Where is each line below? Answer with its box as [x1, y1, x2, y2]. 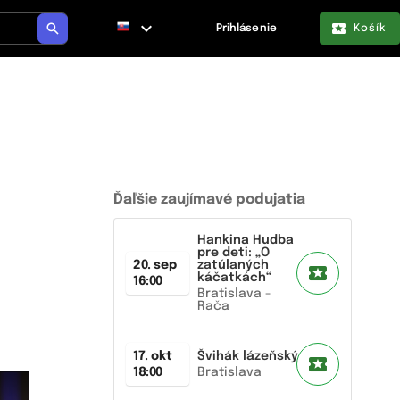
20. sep [132, 259, 177, 271]
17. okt [132, 350, 172, 362]
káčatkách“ [196, 271, 271, 284]
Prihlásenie [216, 23, 277, 34]
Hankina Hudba [196, 234, 294, 246]
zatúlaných [196, 259, 269, 271]
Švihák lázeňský [196, 350, 298, 362]
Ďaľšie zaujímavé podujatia [113, 192, 306, 207]
